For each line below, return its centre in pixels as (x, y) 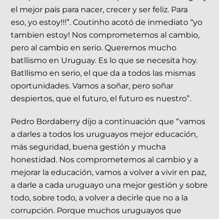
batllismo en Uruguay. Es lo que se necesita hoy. (104, 60)
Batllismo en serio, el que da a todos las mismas (103, 73)
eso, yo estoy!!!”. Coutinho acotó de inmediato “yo (107, 22)
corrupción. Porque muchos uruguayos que (96, 210)
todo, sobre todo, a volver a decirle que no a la (99, 197)
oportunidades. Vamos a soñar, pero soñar (92, 86)
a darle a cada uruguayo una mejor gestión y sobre (109, 185)
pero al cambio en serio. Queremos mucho (94, 47)
